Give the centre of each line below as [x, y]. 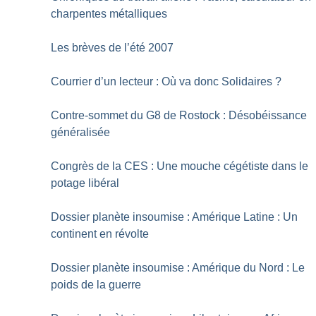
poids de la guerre [96, 285]
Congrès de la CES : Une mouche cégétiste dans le [180, 166]
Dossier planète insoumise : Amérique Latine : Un [175, 217]
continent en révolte [100, 234]
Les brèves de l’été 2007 [113, 48]
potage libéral [85, 183]
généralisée [81, 133]
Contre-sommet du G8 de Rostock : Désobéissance [179, 116]
